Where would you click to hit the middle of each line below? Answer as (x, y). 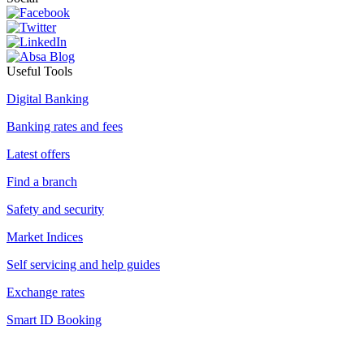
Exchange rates (45, 292)
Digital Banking (48, 98)
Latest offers (38, 154)
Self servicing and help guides (83, 264)
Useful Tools (39, 71)
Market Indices (45, 236)
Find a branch (42, 181)
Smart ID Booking (54, 319)
